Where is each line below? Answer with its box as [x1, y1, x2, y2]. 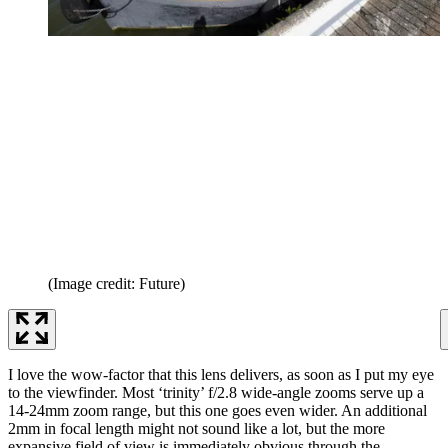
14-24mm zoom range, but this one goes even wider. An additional [8, 402, 427, 420]
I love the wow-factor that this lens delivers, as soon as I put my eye [8, 366, 434, 384]
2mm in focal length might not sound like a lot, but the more [8, 420, 385, 438]
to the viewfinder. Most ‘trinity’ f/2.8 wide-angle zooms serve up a [8, 384, 424, 402]
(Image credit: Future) [48, 275, 185, 293]
